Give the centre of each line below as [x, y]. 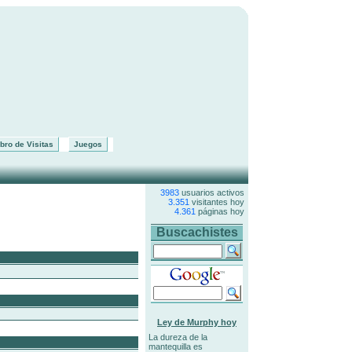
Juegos [88, 144]
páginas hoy [220, 211]
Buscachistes [197, 232]
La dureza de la [178, 337]
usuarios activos [212, 192]
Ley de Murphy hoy [197, 322]
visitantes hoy [217, 202]
